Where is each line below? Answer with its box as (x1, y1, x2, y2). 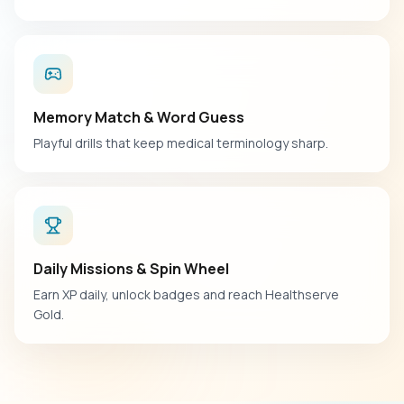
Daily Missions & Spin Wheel (33, 259, 229, 279)
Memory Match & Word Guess (33, 107, 244, 127)
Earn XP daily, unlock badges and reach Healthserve (33, 286, 339, 303)
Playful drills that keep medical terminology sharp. (33, 134, 328, 151)
